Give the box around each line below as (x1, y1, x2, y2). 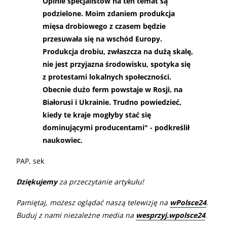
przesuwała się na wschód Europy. (43, 33, 162, 44)
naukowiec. (43, 135, 83, 145)
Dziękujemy (16, 176, 57, 186)
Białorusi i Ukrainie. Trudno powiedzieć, (43, 97, 181, 107)
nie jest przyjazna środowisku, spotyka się (43, 59, 191, 69)
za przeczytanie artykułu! (57, 176, 144, 186)
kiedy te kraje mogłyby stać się (43, 109, 151, 120)
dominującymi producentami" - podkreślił (43, 122, 190, 132)
